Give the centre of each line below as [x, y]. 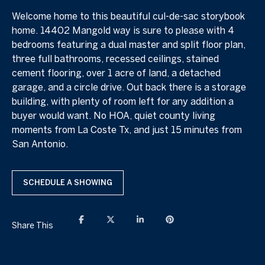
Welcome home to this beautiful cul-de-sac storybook [128, 16]
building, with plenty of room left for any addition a [123, 101]
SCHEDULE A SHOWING [68, 182]
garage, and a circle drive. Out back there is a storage [129, 87]
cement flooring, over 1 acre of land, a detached [116, 72]
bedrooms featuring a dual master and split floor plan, [129, 44]
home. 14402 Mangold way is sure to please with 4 [123, 30]
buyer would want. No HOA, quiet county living [114, 115]
